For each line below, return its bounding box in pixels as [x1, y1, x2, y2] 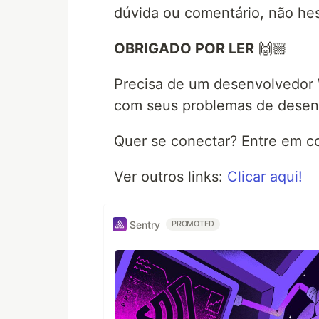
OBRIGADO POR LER [114, 40, 254, 58]
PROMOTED [172, 219, 215, 229]
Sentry [130, 218, 160, 231]
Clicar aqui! [227, 168, 303, 186]
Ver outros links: [114, 168, 227, 186]
